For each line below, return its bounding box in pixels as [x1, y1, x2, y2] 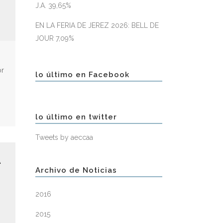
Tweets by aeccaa [35, 133, 93, 141]
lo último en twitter [35, 112, 117, 121]
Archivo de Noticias [35, 166, 117, 175]
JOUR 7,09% [35, 34, 74, 42]
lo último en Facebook [35, 70, 129, 79]
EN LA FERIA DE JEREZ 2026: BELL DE [35, 21, 159, 29]
